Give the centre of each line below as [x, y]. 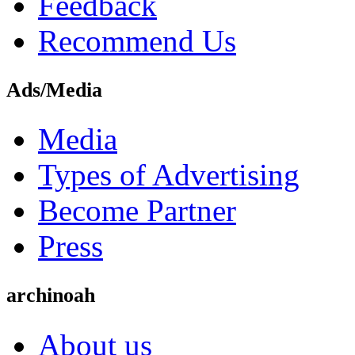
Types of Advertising [169, 175]
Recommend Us [137, 40]
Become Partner [137, 211]
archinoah [51, 296]
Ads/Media [54, 90]
